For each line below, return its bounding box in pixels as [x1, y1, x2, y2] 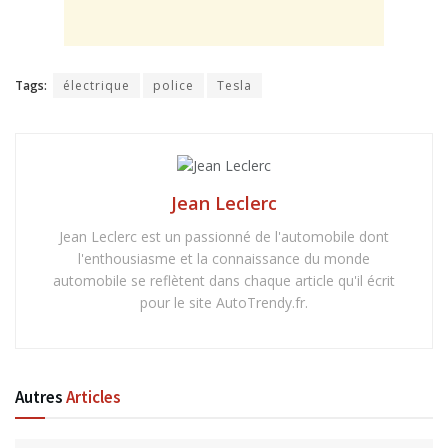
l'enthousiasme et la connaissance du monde [78, 249, 370, 269]
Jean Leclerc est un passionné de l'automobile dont [59, 227, 389, 247]
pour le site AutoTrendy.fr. [140, 293, 308, 313]
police [153, 77, 194, 95]
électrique [63, 77, 130, 95]
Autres [15, 386, 66, 409]
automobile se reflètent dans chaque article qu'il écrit [53, 271, 395, 291]
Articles [66, 386, 121, 409]
